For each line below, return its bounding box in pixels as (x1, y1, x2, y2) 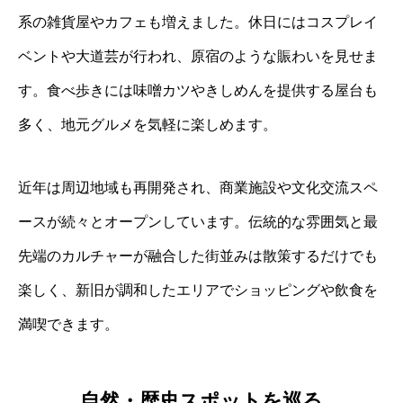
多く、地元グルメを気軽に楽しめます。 (18, 117, 277, 133)
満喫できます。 (18, 317, 119, 333)
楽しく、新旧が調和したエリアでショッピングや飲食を (18, 282, 378, 299)
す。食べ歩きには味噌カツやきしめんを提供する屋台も (18, 83, 378, 99)
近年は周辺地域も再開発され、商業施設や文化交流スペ (18, 180, 378, 196)
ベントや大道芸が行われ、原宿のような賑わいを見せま (18, 49, 378, 65)
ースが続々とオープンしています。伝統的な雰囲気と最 (18, 214, 378, 230)
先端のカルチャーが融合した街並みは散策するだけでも (18, 248, 378, 264)
